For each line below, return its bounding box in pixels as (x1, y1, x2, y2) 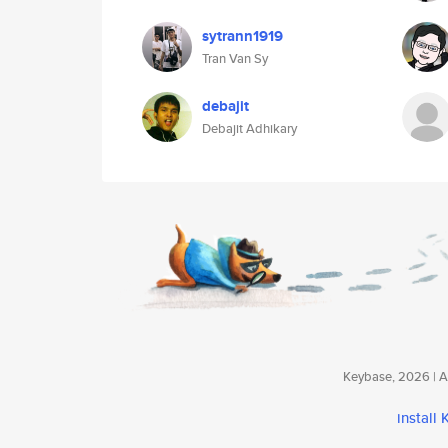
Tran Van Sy (202, 49, 268, 68)
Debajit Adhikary (202, 119, 297, 138)
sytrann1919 (202, 25, 283, 47)
